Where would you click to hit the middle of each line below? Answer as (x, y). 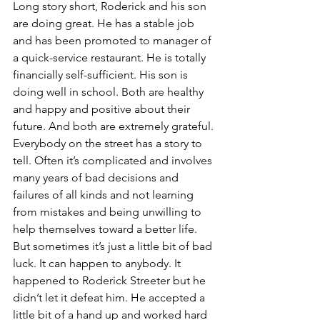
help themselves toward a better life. (106, 229)
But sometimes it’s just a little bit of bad (114, 246)
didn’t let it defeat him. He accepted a (110, 297)
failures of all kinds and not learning (105, 195)
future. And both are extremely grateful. (113, 126)
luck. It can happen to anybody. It (98, 263)
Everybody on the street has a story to (109, 143)
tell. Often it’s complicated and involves (114, 160)
